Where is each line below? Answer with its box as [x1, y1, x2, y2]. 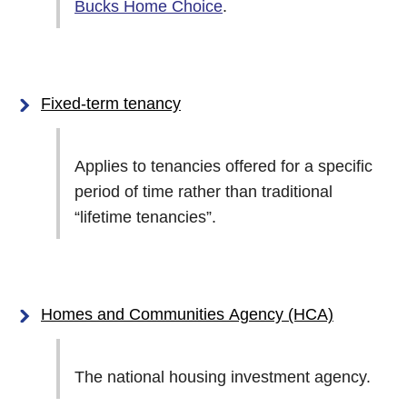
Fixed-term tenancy [41, 94, 181, 113]
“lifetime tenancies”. [74, 208, 216, 226]
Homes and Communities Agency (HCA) [288, 305, 333, 323]
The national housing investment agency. [74, 368, 371, 386]
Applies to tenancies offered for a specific [74, 157, 372, 175]
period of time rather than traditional [74, 183, 333, 201]
